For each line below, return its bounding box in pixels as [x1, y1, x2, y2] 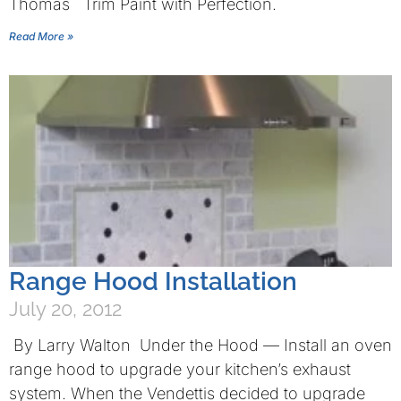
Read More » [9, 30, 73, 43]
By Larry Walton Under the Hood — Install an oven [9, 336, 392, 354]
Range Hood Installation [9, 267, 297, 296]
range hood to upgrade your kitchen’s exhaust [9, 360, 351, 379]
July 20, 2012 [9, 297, 122, 320]
